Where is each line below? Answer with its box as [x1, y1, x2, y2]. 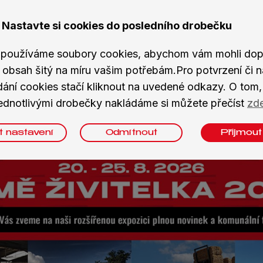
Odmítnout [105, 129, 157, 137]
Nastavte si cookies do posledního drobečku [2, 19, 232, 32]
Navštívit [171, 204, 221, 213]
